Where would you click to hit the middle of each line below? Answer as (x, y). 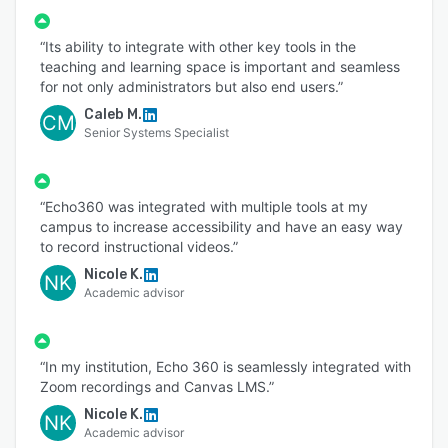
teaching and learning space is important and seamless (220, 67)
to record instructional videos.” (139, 247)
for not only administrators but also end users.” (191, 87)
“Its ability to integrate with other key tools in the (198, 47)
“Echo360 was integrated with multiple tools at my (204, 207)
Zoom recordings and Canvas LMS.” (157, 387)
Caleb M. (113, 115)
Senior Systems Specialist (156, 133)
